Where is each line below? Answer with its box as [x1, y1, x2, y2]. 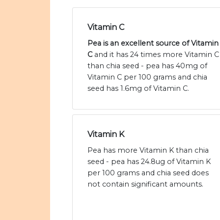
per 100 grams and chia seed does [87, 168, 209, 178]
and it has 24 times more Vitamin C [92, 50, 219, 59]
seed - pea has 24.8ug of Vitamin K [87, 157, 211, 166]
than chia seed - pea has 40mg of [87, 61, 207, 71]
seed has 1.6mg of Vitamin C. [87, 84, 189, 93]
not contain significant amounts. [87, 180, 203, 189]
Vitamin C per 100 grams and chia [87, 73, 207, 82]
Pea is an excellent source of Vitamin [87, 39, 219, 48]
